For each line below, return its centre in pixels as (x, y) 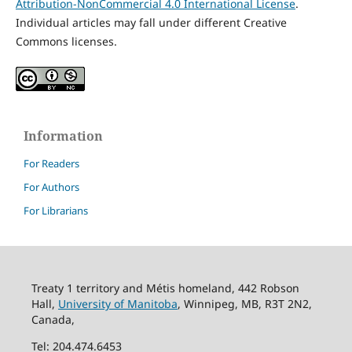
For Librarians (56, 210)
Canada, (53, 319)
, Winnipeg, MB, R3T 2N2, (244, 303)
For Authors (51, 187)
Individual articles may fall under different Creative (151, 23)
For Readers (51, 163)
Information (63, 136)
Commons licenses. (66, 42)
